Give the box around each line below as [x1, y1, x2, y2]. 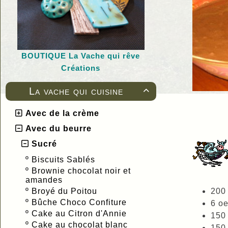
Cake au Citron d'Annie [32, 209, 129, 218]
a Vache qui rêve [74, 51, 140, 60]
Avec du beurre [25, 124, 92, 133]
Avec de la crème [25, 108, 99, 118]
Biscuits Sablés [32, 155, 98, 164]
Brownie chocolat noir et [32, 166, 131, 175]
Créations [61, 63, 101, 72]
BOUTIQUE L [21, 51, 74, 60]
